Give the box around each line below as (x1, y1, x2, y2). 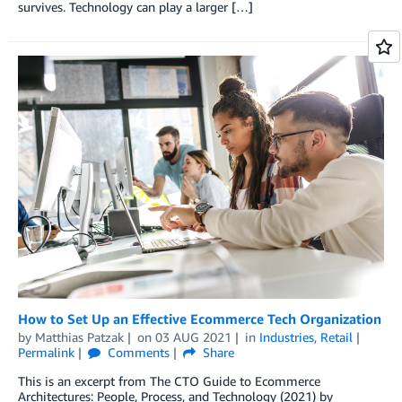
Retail (319, 328, 353, 345)
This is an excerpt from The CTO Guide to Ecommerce (18, 372, 320, 389)
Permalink (18, 344, 74, 360)
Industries (258, 328, 314, 345)
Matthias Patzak (35, 328, 124, 345)
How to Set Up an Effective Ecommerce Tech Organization (18, 310, 381, 327)
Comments (103, 344, 170, 360)
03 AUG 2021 (154, 328, 232, 345)
